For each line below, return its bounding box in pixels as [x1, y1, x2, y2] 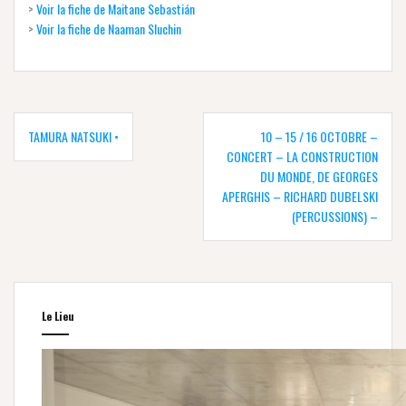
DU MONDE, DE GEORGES [260, 167, 378, 187]
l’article [13, 142, 67, 167]
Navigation [13, 108, 86, 132]
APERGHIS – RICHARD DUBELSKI [222, 187, 378, 207]
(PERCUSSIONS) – [292, 207, 378, 227]
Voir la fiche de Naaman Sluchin [36, 19, 181, 39]
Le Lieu [42, 308, 74, 324]
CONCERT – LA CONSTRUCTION [227, 147, 378, 167]
